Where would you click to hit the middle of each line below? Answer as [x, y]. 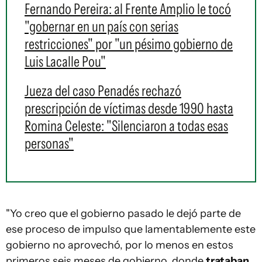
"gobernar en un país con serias [101, 26]
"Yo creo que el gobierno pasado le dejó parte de [123, 213]
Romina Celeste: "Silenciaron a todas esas [126, 126]
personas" [49, 143]
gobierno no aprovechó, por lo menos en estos [120, 245]
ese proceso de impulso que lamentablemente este [131, 229]
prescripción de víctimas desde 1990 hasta [129, 108]
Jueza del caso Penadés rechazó [103, 91]
